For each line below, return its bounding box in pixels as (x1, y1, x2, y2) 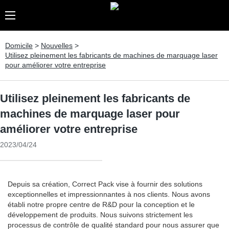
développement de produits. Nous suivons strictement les (8, 211, 193, 219)
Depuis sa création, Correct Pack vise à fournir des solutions (8, 180, 202, 188)
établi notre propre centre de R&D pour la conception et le (8, 200, 195, 209)
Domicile (5, 41, 33, 50)
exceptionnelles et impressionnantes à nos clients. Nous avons (8, 190, 210, 198)
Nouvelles (41, 41, 73, 50)
